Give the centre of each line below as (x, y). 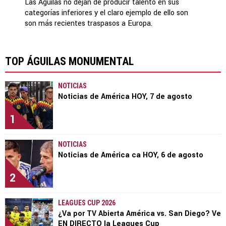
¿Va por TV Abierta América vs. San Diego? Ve (139, 213)
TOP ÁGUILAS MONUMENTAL (69, 61)
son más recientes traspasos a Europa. (89, 23)
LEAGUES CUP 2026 (87, 203)
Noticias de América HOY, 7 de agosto (125, 96)
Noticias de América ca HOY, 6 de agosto (131, 155)
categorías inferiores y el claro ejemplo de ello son (106, 13)
